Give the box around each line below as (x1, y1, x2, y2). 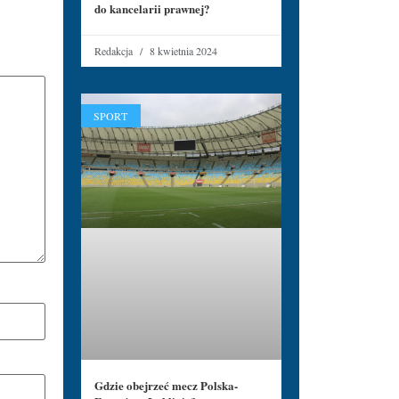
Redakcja (94, 43, 135, 58)
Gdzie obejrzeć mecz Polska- (94, 377, 238, 395)
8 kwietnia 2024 (147, 43, 217, 58)
